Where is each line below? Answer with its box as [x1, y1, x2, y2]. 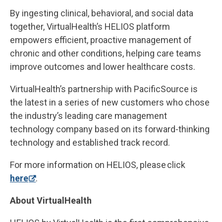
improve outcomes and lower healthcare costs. [10, 61, 195, 72]
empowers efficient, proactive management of [10, 34, 192, 45]
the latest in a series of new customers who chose [10, 97, 210, 108]
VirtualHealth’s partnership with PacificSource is [10, 83, 198, 94]
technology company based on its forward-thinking [10, 123, 210, 134]
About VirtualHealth [10, 195, 92, 206]
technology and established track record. [10, 137, 170, 148]
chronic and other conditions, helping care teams [10, 48, 201, 58]
